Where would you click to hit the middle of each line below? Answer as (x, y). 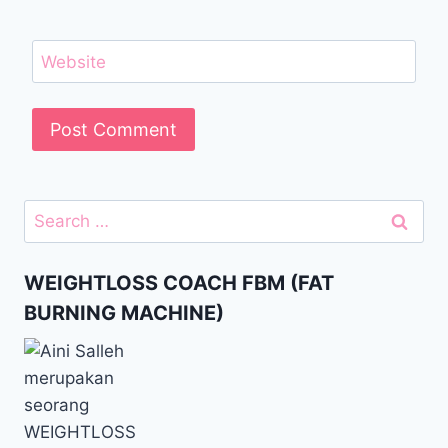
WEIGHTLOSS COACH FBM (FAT (179, 283)
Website (73, 62)
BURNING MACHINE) (124, 313)
